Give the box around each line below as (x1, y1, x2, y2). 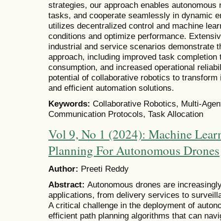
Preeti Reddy (81, 164, 129, 174)
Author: (48, 164, 81, 174)
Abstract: (48, 180, 87, 190)
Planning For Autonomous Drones (48, 142, 220, 158)
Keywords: (48, 99, 93, 109)
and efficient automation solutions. (48, 83, 174, 93)
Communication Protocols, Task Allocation (48, 109, 203, 119)
